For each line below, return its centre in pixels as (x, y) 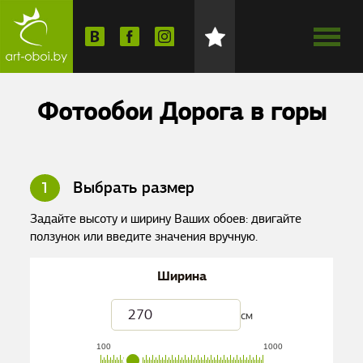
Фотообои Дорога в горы (181, 111)
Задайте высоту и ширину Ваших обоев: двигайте (166, 219)
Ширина (181, 276)
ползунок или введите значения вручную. (144, 237)
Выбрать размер (132, 188)
